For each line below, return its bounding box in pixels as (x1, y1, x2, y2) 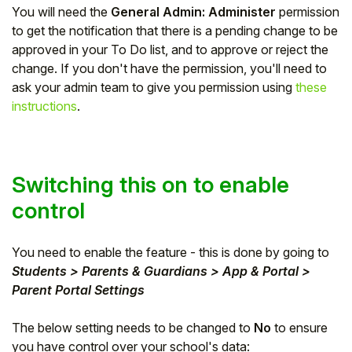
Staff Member (113, 57, 185, 72)
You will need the (12, 3, 111, 20)
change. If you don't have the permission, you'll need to (12, 60, 327, 76)
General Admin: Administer (111, 3, 276, 20)
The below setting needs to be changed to (12, 319, 254, 335)
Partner (130, 98, 169, 113)
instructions (12, 97, 77, 114)
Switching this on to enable (12, 170, 289, 198)
